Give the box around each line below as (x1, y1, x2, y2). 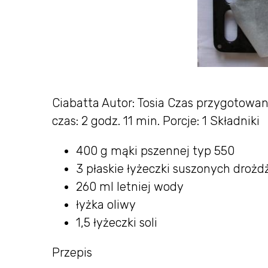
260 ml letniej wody (76, 179, 184, 194)
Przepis (52, 245, 92, 260)
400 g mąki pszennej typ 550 (76, 144, 234, 159)
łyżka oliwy (76, 197, 136, 212)
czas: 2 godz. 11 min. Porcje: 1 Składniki (52, 114, 260, 129)
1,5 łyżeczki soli (76, 215, 157, 230)
